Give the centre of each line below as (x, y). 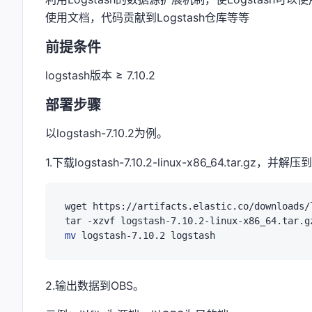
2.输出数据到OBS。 (95, 286)
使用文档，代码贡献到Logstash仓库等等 (147, 17)
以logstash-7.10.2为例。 (107, 133)
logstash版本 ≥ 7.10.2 (100, 75)
